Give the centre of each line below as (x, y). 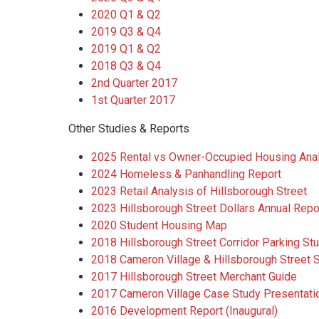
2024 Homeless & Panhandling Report (186, 174)
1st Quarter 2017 (133, 100)
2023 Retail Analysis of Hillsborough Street (199, 192)
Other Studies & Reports (129, 129)
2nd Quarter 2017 (134, 83)
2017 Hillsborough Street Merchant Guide (194, 277)
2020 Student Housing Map (159, 226)
